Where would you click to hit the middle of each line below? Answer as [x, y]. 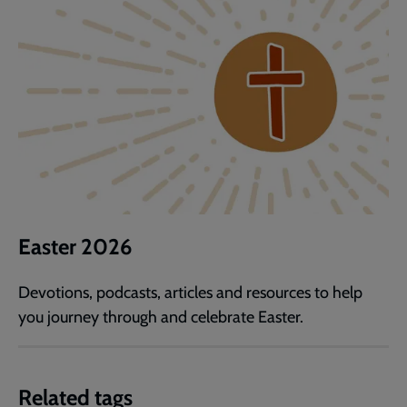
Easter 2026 [75, 247]
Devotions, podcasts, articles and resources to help [190, 293]
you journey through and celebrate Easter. [161, 318]
